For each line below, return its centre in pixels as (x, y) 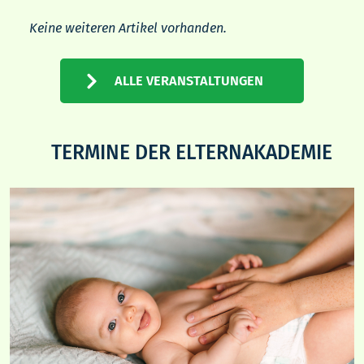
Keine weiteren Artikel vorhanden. (128, 28)
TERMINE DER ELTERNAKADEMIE (192, 153)
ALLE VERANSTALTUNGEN (189, 80)
